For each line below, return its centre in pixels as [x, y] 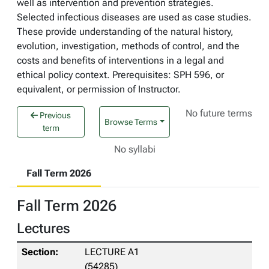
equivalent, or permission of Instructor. [99, 89]
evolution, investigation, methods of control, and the [128, 46]
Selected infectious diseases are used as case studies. [134, 17]
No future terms [219, 113]
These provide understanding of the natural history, [125, 32]
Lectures [44, 228]
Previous [55, 115]
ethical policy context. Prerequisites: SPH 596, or [120, 75]
